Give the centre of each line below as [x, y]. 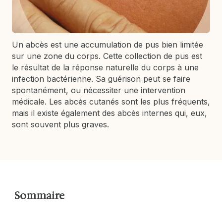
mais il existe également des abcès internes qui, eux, [110, 113]
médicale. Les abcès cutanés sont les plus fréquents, [111, 101]
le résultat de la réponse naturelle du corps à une [105, 67]
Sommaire [40, 195]
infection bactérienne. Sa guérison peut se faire [101, 79]
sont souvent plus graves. [60, 124]
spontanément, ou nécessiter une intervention [99, 90]
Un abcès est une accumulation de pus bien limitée [108, 44]
